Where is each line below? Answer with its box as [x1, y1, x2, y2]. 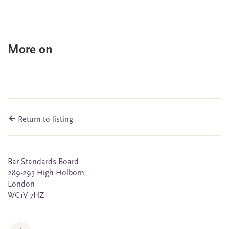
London [8, 180, 35, 189]
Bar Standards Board [8, 158, 79, 167]
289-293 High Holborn [8, 169, 84, 178]
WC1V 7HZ [8, 192, 44, 200]
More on [8, 43, 53, 57]
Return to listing [16, 116, 73, 124]
